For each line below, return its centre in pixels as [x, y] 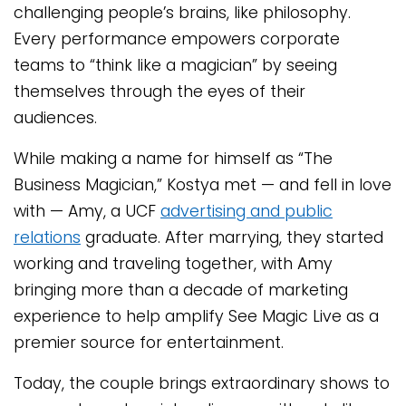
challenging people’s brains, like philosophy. [182, 13]
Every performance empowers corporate [177, 39]
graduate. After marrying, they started [232, 238]
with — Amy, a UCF [87, 212]
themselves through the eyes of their [159, 92]
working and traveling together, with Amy [173, 264]
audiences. [55, 118]
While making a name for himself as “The [173, 159]
